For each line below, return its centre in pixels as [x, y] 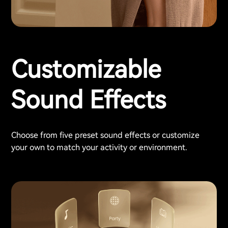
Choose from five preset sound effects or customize [105, 135]
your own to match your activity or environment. [99, 147]
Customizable [86, 70]
